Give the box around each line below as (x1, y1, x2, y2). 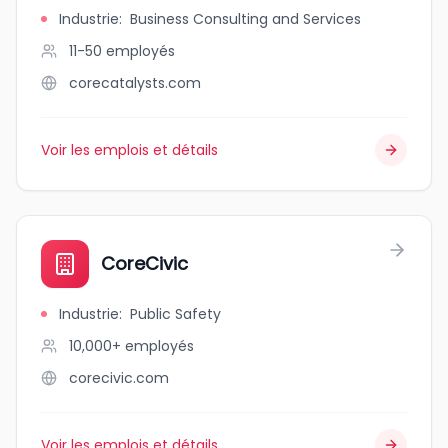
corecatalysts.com (69, 73, 201, 93)
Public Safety (130, 304, 221, 324)
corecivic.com (69, 368, 169, 388)
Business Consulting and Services (130, 9, 361, 29)
